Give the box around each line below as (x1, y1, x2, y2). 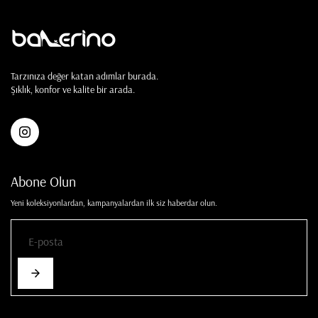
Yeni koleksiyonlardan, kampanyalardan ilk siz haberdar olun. (11, 197, 217, 209)
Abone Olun (11, 172, 76, 191)
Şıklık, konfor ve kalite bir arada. (11, 83, 135, 97)
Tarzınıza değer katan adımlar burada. (11, 70, 158, 83)
